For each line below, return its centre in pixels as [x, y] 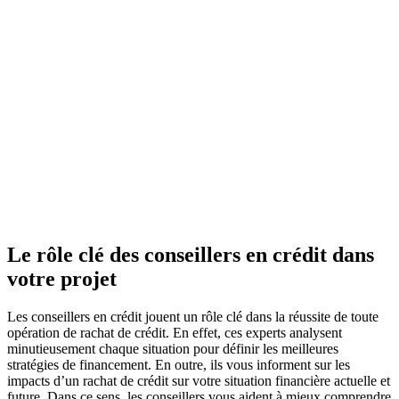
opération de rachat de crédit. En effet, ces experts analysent [175, 333]
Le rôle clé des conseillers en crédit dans [191, 255]
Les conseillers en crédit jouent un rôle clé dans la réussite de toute [193, 317]
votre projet [62, 279]
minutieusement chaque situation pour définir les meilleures [173, 349]
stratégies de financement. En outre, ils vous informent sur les [179, 365]
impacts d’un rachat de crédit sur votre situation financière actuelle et [199, 381]
